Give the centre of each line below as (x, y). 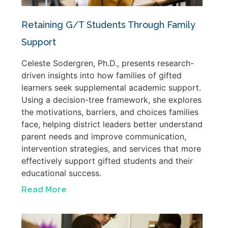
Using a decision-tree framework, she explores (111, 99)
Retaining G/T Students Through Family (108, 24)
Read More (44, 189)
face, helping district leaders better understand (112, 124)
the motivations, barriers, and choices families (110, 112)
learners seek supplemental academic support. (111, 87)
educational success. (61, 173)
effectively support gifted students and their (107, 161)
